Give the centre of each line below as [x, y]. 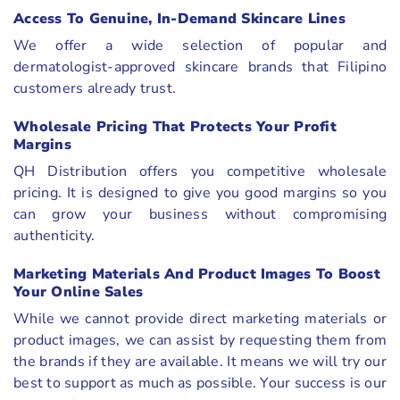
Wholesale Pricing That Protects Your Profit [175, 126]
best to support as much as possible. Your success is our [200, 383]
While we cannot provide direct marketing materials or [200, 318]
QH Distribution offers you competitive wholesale [200, 171]
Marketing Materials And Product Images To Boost [197, 274]
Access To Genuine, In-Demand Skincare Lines [179, 19]
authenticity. [54, 235]
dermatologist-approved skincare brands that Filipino [200, 67]
